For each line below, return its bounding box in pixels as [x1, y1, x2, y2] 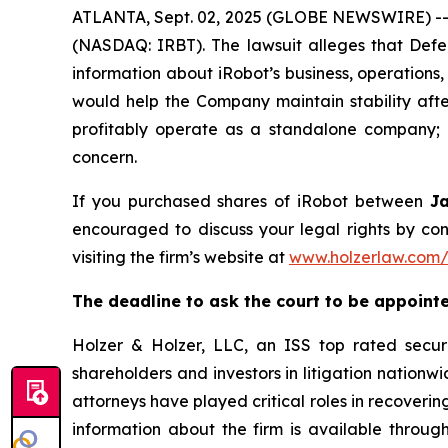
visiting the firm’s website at [72, 246, 289, 267]
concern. [72, 146, 137, 167]
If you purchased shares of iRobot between [72, 190, 430, 211]
